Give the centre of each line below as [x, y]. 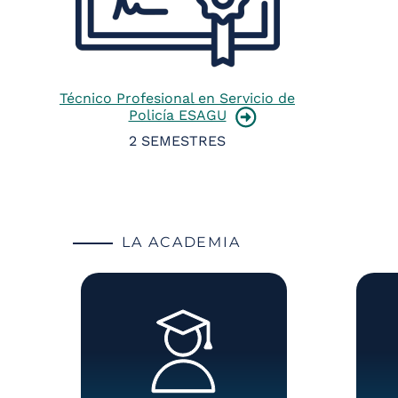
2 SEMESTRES [177, 140]
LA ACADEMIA [182, 242]
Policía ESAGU [177, 115]
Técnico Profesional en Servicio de [177, 98]
